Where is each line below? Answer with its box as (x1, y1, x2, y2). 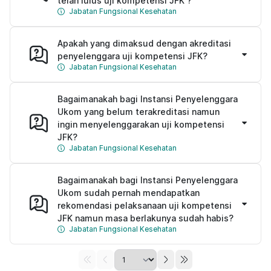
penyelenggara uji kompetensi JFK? (57, 50, 207, 61)
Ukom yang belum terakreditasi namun (57, 106, 220, 117)
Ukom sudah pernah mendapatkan (57, 187, 200, 198)
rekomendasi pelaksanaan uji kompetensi (57, 200, 232, 211)
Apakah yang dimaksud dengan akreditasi (57, 38, 231, 48)
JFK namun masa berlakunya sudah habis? (57, 212, 233, 223)
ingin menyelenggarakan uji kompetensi (57, 119, 224, 129)
